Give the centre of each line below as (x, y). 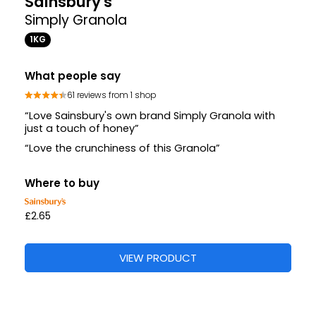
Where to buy (62, 183)
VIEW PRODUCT (158, 257)
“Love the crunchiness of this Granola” (122, 148)
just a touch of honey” (82, 128)
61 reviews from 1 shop (112, 96)
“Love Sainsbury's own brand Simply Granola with (150, 115)
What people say (73, 75)
